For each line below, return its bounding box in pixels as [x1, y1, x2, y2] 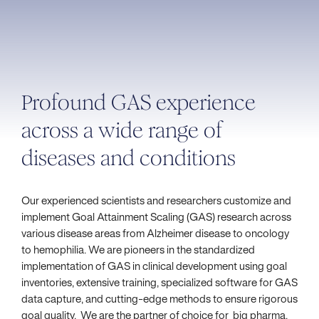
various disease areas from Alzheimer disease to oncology [21, 229, 289, 239]
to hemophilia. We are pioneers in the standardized [21, 246, 255, 256]
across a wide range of [21, 117, 222, 143]
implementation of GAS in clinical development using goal [21, 262, 287, 272]
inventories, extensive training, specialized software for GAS [21, 278, 298, 288]
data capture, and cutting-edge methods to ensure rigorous [21, 295, 298, 305]
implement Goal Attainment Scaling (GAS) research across [21, 213, 291, 223]
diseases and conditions [21, 145, 236, 171]
